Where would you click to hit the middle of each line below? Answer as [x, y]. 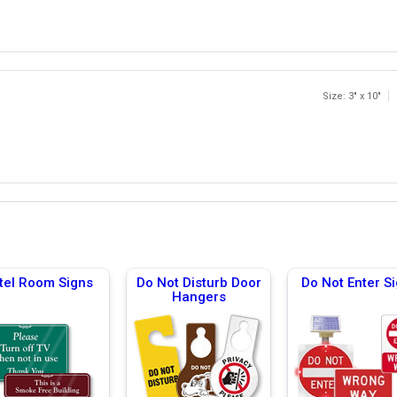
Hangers [198, 296]
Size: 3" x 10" [352, 96]
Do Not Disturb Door [198, 282]
